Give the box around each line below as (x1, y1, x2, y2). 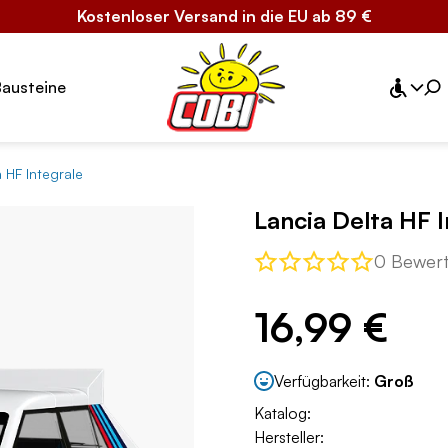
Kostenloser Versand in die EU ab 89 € (76, 6, 372, 26)
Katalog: (254, 403, 311, 424)
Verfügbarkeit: (274, 370, 374, 391)
